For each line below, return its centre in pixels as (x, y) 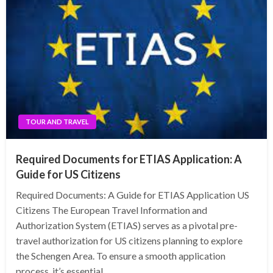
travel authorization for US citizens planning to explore (129, 241)
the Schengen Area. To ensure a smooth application (121, 256)
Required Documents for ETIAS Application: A (129, 159)
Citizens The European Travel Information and (112, 210)
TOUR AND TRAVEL (57, 122)
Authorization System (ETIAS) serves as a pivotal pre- (127, 225)
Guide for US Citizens (68, 175)
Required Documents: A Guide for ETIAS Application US (133, 195)
